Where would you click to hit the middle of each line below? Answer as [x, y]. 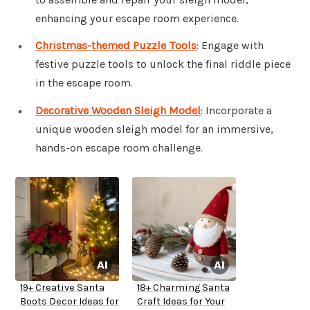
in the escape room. [84, 83]
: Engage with [230, 46]
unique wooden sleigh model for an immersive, [154, 129]
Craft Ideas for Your [181, 302]
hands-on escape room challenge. [119, 148]
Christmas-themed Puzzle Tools [116, 46]
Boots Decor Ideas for [70, 302]
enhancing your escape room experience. [137, 18]
